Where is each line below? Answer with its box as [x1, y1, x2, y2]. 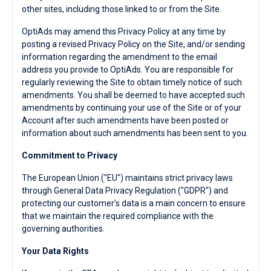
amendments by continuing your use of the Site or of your [22, 103, 241, 113]
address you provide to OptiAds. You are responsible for [22, 65, 233, 74]
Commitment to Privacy [22, 151, 117, 160]
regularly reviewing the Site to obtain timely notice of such [22, 77, 242, 87]
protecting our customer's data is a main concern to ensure [22, 198, 246, 208]
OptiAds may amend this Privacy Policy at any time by [22, 27, 226, 36]
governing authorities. [22, 224, 105, 233]
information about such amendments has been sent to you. [22, 128, 248, 138]
